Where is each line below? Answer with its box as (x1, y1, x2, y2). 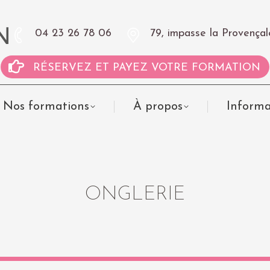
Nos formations (2, 101, 89, 113)
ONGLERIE (85, 185, 185, 204)
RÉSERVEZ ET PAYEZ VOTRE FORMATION (33, 62, 260, 74)
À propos (133, 101, 183, 113)
